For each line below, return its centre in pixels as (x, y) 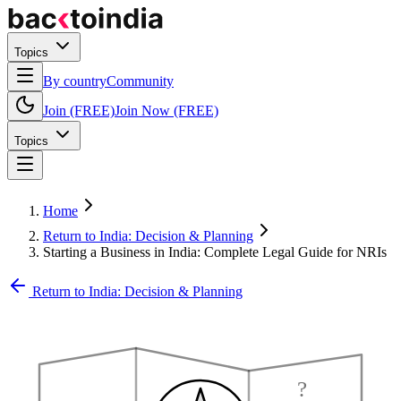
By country (75, 81)
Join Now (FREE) (166, 111)
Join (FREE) (79, 111)
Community (140, 81)
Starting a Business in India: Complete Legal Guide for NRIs (215, 252)
